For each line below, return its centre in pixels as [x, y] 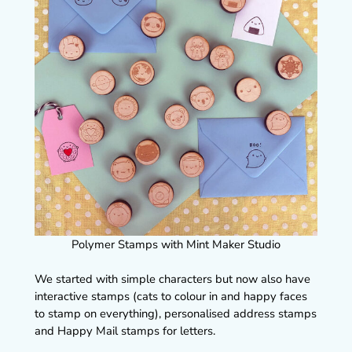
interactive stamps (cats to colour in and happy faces [170, 297]
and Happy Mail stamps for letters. [125, 331]
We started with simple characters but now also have [172, 279]
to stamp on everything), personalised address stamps [175, 314]
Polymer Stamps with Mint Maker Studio [176, 244]
